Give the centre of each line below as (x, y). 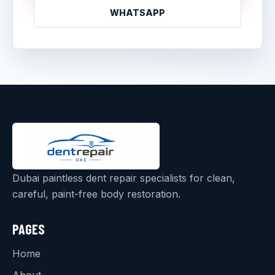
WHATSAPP (137, 12)
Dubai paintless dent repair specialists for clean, (124, 178)
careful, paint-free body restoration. (96, 194)
